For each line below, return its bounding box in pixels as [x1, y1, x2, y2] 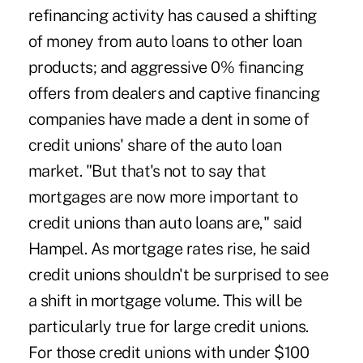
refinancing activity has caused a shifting [28, 5, 317, 25]
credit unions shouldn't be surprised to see [28, 264, 329, 284]
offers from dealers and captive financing [28, 83, 320, 103]
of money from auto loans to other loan [28, 31, 302, 51]
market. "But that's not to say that [28, 160, 267, 181]
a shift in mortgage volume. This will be [28, 290, 302, 310]
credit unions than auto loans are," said [28, 212, 302, 233]
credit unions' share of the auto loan [28, 135, 282, 155]
